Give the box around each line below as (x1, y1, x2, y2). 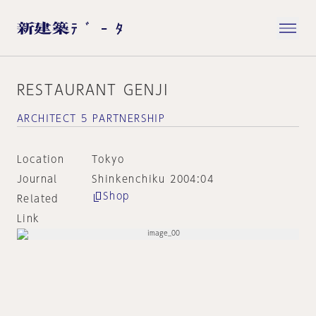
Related (17, 194, 59, 204)
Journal (17, 174, 58, 184)
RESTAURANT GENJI (17, 83, 169, 97)
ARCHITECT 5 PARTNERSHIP (17, 114, 166, 123)
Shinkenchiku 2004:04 (91, 174, 214, 184)
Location (17, 154, 65, 164)
